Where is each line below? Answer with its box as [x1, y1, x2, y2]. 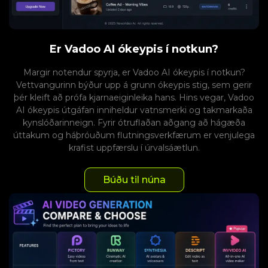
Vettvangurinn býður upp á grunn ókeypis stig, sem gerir [16, 80, 252, 91]
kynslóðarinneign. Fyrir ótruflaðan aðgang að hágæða [23, 117, 245, 129]
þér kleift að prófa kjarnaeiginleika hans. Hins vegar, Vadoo [14, 92, 254, 103]
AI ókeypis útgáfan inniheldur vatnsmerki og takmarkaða [16, 105, 252, 116]
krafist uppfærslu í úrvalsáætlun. [68, 142, 200, 154]
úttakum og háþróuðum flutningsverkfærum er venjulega [13, 130, 255, 141]
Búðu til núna [102, 174, 166, 186]
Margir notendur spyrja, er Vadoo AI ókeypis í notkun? [23, 67, 245, 78]
